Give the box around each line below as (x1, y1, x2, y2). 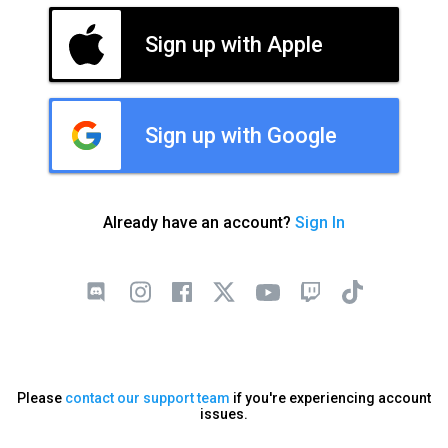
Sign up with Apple (145, 31, 323, 57)
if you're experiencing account (230, 390, 431, 406)
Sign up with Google (145, 122, 337, 148)
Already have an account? (103, 212, 295, 232)
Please (17, 390, 65, 406)
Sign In (295, 212, 345, 232)
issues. (200, 406, 248, 422)
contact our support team (65, 390, 230, 406)
